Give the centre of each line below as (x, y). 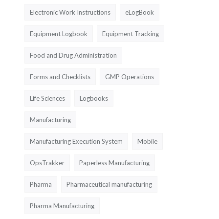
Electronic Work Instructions (70, 12)
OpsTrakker (47, 163)
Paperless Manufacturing (114, 163)
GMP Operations (130, 77)
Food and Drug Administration (73, 55)
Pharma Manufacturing (62, 206)
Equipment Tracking (131, 33)
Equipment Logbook (59, 33)
